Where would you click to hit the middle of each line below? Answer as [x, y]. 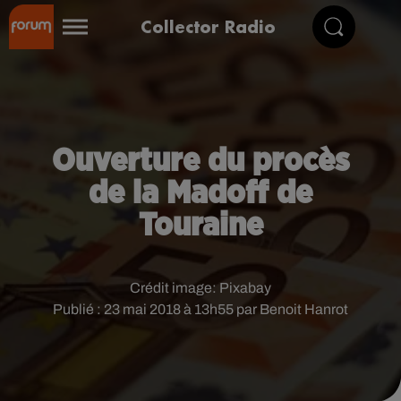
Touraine [200, 226]
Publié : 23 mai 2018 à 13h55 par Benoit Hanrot [200, 309]
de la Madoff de [200, 193]
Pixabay [245, 288]
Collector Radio [208, 26]
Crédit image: [175, 288]
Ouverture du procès [200, 161]
